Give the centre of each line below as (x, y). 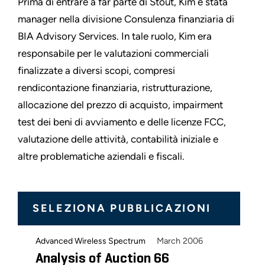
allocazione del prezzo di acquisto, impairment (120, 105)
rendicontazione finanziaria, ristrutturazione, (115, 88)
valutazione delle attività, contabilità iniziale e (118, 139)
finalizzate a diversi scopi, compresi (96, 71)
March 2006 (180, 241)
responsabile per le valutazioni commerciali (113, 54)
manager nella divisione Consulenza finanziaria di (126, 19)
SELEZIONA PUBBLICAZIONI (122, 209)
